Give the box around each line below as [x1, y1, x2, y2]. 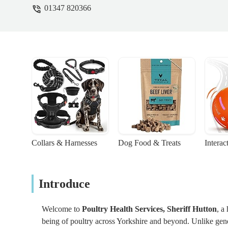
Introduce [39, 177, 90, 191]
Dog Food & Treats [118, 138, 181, 148]
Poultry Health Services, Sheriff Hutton [82, 205, 217, 214]
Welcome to [42, 205, 82, 214]
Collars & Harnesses [32, 138, 97, 148]
